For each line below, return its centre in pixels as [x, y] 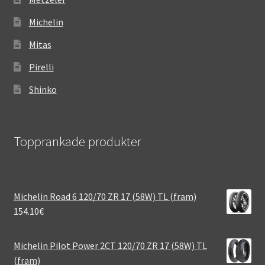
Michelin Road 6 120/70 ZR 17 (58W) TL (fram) [105, 196]
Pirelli [41, 67]
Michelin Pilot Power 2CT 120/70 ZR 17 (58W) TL [110, 245]
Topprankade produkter [77, 142]
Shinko [43, 90]
